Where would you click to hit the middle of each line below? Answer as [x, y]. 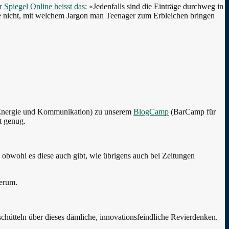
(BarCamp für [192, 111]
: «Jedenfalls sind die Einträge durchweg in [154, 6]
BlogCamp [151, 111]
